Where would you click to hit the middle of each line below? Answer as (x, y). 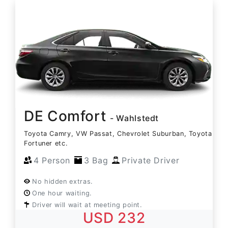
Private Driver (151, 161)
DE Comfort (67, 116)
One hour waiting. (62, 193)
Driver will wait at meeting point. (87, 205)
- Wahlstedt (135, 118)
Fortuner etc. (46, 144)
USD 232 (114, 218)
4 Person (52, 161)
